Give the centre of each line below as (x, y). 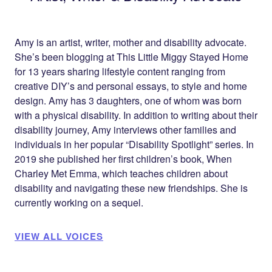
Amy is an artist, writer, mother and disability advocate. (131, 42)
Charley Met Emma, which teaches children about (121, 173)
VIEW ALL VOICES (59, 236)
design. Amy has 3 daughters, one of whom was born (128, 100)
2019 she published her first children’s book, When (123, 159)
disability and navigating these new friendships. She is (131, 188)
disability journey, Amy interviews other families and (125, 130)
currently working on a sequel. (79, 202)
